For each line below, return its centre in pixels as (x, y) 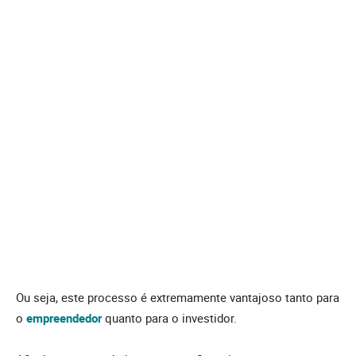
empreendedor (64, 318)
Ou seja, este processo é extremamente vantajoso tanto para (178, 298)
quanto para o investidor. (169, 318)
